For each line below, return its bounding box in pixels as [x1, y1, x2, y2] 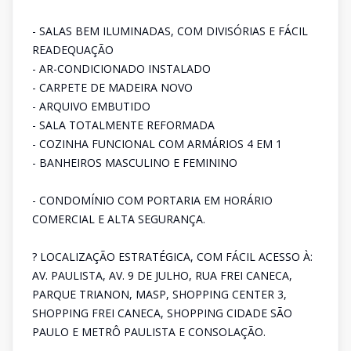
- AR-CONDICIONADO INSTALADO [32, 61, 211, 76]
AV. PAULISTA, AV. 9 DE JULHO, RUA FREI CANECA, [32, 268, 292, 283]
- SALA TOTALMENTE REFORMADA [32, 118, 215, 132]
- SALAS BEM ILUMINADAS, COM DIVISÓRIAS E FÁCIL [32, 24, 308, 38]
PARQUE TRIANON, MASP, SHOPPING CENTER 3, [32, 287, 287, 302]
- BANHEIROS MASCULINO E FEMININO [32, 155, 237, 170]
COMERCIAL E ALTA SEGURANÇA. [32, 212, 205, 226]
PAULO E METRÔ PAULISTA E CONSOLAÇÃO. [32, 324, 266, 339]
